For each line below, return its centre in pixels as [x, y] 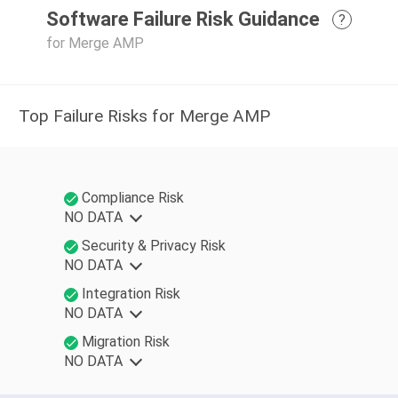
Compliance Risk [132, 198]
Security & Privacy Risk [153, 246]
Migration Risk [125, 342]
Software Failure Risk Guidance [183, 19]
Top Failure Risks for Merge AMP [144, 116]
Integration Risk [131, 294]
